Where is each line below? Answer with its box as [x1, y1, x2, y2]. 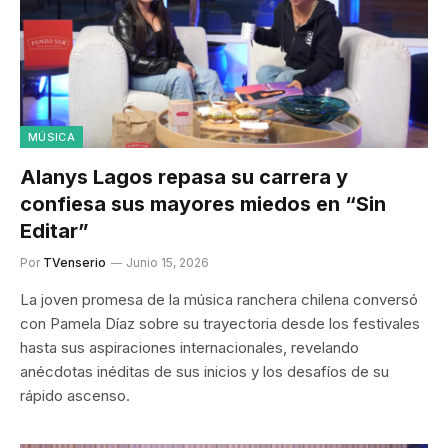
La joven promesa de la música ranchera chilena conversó [20, 289, 418, 309]
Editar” [20, 218, 89, 243]
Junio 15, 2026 [126, 254, 209, 270]
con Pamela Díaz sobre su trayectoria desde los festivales [20, 313, 420, 333]
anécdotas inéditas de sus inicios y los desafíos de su [20, 361, 389, 381]
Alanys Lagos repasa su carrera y [20, 164, 348, 189]
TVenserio [43, 254, 106, 270]
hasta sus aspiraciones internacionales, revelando [20, 337, 359, 357]
